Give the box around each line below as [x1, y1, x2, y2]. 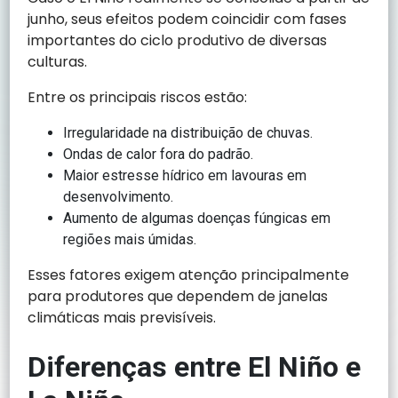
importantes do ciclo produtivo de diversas [28, 30, 328, 52]
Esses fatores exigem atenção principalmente [28, 265, 350, 286]
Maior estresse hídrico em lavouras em [63, 167, 307, 185]
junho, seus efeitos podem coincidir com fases [28, 9, 347, 30]
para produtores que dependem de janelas [28, 286, 329, 307]
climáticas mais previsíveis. [28, 307, 217, 329]
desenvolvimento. [63, 188, 174, 206]
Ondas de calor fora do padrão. [63, 146, 254, 163]
